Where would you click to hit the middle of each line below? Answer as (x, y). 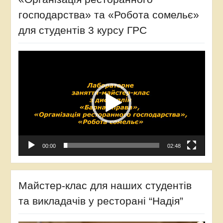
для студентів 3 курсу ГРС (82, 30)
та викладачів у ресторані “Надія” (101, 201)
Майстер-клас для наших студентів (105, 186)
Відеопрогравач (44, 55)
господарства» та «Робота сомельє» (109, 14)
